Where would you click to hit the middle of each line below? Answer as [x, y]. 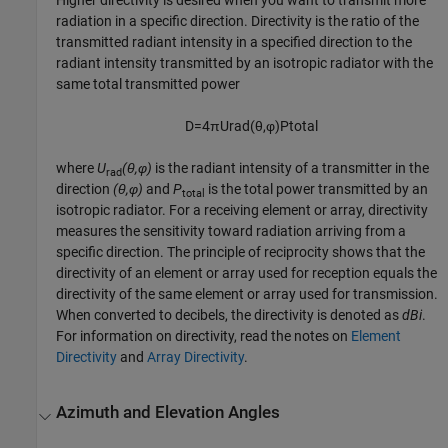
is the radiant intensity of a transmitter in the [291, 168]
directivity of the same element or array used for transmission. [247, 294]
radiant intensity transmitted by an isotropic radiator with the [245, 63]
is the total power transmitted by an [317, 189]
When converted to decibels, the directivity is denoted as [229, 315]
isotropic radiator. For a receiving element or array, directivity [242, 210]
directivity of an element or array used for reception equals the [247, 273]
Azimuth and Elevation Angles [168, 412]
